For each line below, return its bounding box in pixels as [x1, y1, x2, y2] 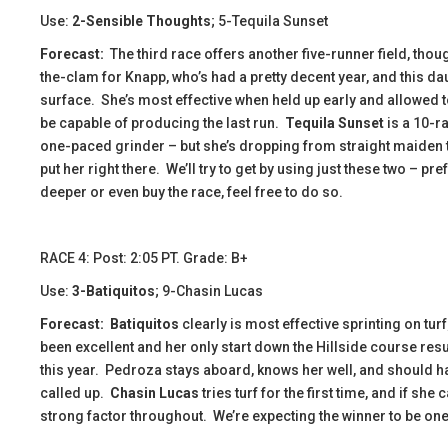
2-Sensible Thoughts [72, 13, 211, 29]
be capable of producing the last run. [40, 115, 285, 131]
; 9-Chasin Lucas [155, 283, 263, 299]
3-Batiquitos [72, 283, 155, 299]
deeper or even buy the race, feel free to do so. [40, 184, 343, 200]
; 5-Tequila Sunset [211, 13, 328, 29]
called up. [40, 385, 110, 401]
